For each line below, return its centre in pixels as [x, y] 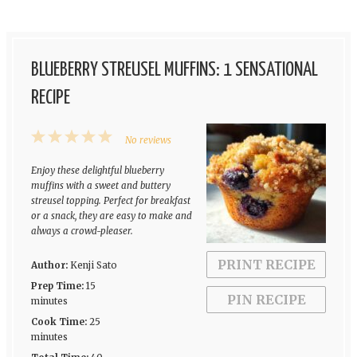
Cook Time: [59, 322]
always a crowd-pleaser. [82, 231]
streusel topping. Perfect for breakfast [110, 200]
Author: [49, 265]
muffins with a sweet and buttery [100, 185]
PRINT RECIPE [266, 264]
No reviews [148, 140]
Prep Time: [57, 286]
